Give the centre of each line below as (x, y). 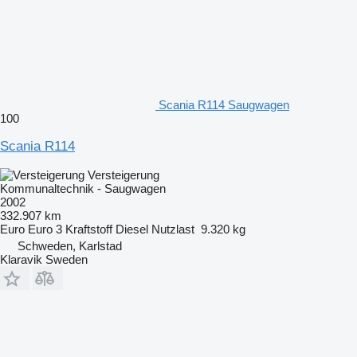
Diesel (132, 229)
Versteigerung (124, 175)
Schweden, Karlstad (70, 245)
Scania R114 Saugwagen (224, 104)
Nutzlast (173, 229)
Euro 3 (45, 229)
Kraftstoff (89, 229)
